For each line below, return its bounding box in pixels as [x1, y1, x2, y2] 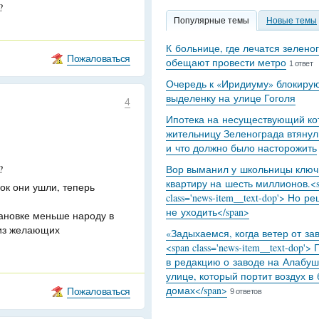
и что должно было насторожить [166, 141, 317, 155]
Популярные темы [174, 14, 249, 26]
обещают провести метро [166, 56, 286, 69]
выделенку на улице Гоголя [166, 91, 296, 105]
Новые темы [266, 14, 317, 26]
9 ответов [230, 287, 262, 296]
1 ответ [289, 59, 313, 68]
